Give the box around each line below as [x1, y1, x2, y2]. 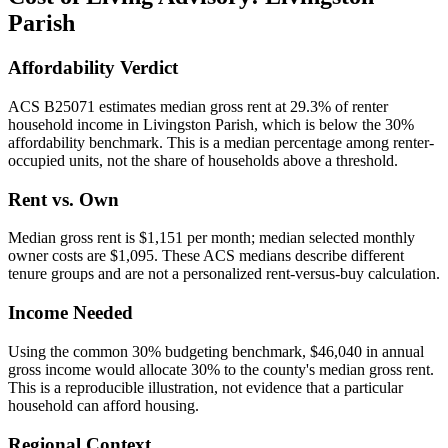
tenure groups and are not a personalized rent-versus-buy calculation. [8, 265, 440, 283]
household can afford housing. [8, 396, 199, 414]
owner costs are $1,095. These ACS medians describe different [8, 247, 404, 265]
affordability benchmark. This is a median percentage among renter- [8, 134, 434, 152]
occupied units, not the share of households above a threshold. [8, 152, 398, 170]
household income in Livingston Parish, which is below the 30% [8, 116, 414, 134]
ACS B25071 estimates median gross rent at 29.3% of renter [8, 98, 388, 116]
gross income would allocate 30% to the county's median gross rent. [8, 360, 434, 378]
